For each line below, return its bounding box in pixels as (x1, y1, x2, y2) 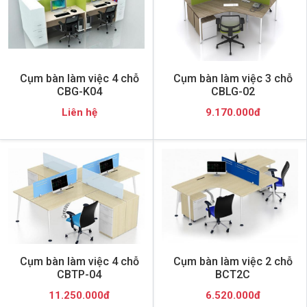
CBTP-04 (57, 267, 101, 281)
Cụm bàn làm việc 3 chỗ (173, 71, 293, 85)
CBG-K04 (56, 84, 102, 98)
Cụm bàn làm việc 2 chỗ (173, 254, 293, 268)
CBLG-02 (210, 84, 255, 98)
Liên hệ (61, 106, 97, 119)
